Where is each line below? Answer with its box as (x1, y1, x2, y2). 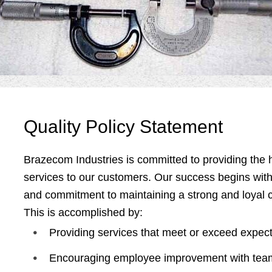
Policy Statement (86, 117, 223, 137)
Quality (24, 117, 81, 137)
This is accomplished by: (24, 206, 143, 219)
